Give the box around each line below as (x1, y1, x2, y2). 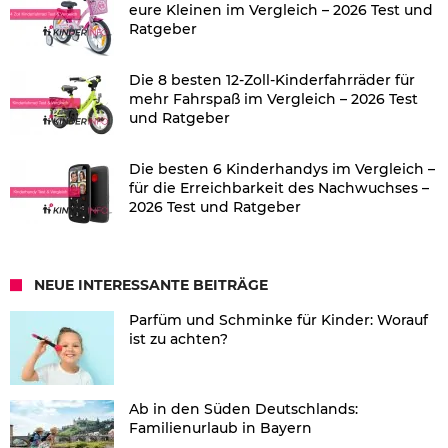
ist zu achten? (129, 330, 228, 349)
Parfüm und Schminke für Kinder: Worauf (129, 311, 428, 330)
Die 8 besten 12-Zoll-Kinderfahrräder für (129, 71, 415, 90)
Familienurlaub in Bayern (129, 419, 312, 438)
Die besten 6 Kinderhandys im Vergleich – (129, 160, 435, 179)
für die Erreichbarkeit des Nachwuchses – (129, 179, 429, 198)
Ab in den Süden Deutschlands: (129, 400, 358, 419)
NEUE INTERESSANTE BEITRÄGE (34, 276, 268, 295)
